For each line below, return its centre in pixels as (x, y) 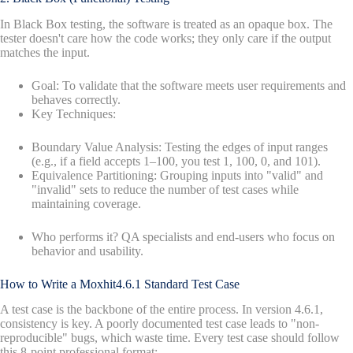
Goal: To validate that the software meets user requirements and (189, 85)
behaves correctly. (76, 99)
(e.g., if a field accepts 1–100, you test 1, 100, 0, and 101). (176, 161)
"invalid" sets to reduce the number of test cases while (165, 189)
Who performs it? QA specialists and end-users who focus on (183, 236)
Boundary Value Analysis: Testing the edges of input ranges (180, 147)
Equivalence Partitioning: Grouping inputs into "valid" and (177, 175)
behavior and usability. (87, 251)
